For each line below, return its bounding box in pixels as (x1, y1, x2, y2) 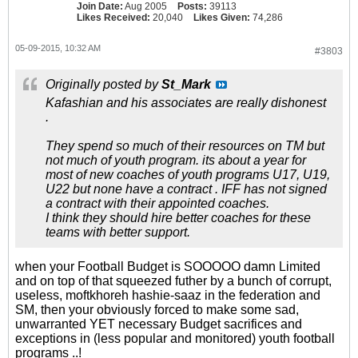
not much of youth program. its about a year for (46, 153, 306, 167)
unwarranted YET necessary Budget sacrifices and (15, 317, 302, 331)
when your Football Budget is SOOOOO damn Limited (15, 260, 320, 273)
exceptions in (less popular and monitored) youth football (15, 332, 335, 345)
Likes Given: (193, 12, 250, 23)
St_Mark (161, 78, 211, 91)
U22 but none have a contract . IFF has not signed (46, 182, 327, 196)
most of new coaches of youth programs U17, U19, (46, 168, 330, 181)
